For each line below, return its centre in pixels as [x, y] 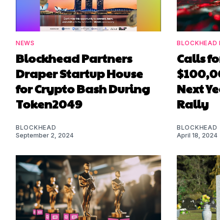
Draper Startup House [79, 73]
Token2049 [49, 104]
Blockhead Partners [74, 58]
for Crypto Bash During [83, 89]
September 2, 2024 [45, 136]
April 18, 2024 [197, 136]
